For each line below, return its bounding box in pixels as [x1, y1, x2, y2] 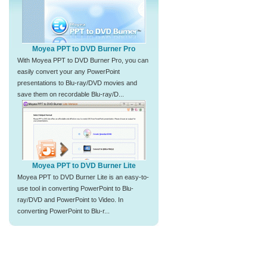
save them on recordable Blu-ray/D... [17, 91, 124, 98]
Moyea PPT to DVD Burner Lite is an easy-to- [17, 173, 149, 181]
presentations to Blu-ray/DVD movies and [17, 79, 137, 86]
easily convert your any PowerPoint [17, 68, 120, 75]
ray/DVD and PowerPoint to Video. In [17, 196, 123, 203]
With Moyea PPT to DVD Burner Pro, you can [17, 57, 148, 64]
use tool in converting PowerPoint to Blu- [17, 185, 133, 192]
